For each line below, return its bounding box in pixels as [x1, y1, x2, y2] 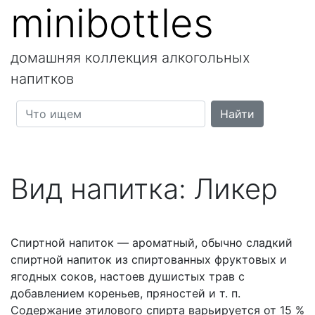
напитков [11, 70, 74, 87]
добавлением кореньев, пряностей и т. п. [11, 286, 240, 300]
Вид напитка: [11, 172, 194, 206]
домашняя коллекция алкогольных [11, 49, 250, 66]
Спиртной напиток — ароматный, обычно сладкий [11, 236, 292, 250]
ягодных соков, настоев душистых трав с [11, 269, 245, 283]
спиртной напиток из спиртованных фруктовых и [11, 252, 287, 266]
